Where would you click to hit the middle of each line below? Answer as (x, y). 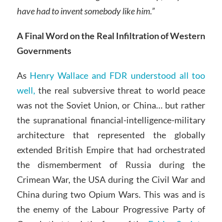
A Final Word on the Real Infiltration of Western (111, 35)
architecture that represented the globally (111, 135)
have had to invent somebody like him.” (85, 11)
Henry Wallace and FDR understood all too (118, 75)
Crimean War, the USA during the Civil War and (111, 179)
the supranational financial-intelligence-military (111, 120)
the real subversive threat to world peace (120, 90)
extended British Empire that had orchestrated (111, 149)
